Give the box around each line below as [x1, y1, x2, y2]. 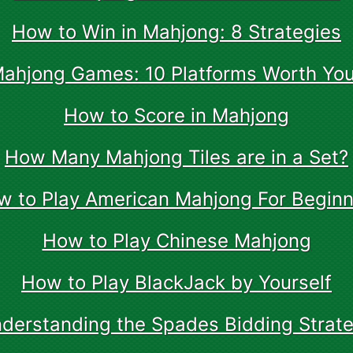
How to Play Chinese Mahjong [42, 229, 311, 252]
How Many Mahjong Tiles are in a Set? [5, 146, 348, 169]
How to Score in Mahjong [64, 104, 289, 127]
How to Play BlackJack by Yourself [21, 271, 332, 294]
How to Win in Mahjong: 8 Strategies [12, 20, 341, 43]
